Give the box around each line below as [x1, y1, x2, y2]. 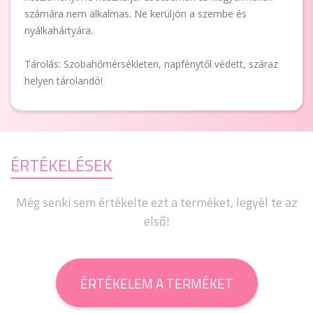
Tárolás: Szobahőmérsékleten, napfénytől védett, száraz [24, 57, 278, 71]
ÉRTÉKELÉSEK [10, 152, 112, 177]
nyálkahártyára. [24, 24, 93, 37]
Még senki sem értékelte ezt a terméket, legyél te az [15, 193, 298, 212]
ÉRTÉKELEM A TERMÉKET [80, 272, 233, 293]
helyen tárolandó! [24, 74, 103, 87]
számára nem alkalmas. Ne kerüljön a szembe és [24, 7, 247, 20]
